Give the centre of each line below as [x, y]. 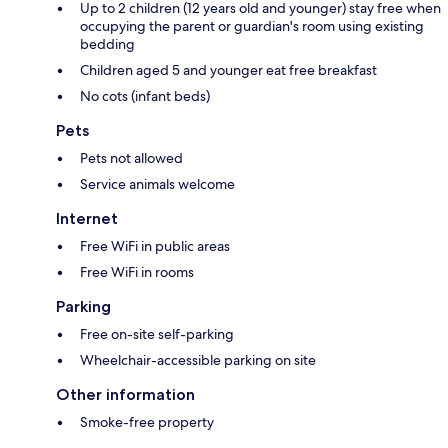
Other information [125, 394]
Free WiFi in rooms [137, 271]
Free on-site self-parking [157, 333]
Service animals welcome [157, 183]
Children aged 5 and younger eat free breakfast [228, 69]
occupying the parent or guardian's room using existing [252, 25]
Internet [87, 218]
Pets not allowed [131, 157]
